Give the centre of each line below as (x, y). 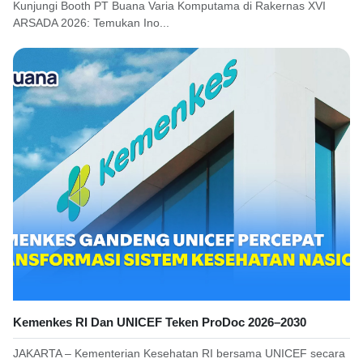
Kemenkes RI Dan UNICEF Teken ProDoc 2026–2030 (160, 322)
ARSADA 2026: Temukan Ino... (91, 22)
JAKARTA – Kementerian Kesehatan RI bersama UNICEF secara (179, 353)
